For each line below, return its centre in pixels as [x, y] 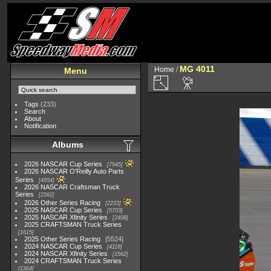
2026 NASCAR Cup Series [64, 164]
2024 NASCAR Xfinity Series [66, 253]
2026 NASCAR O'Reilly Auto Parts [74, 171]
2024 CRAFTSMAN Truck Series [73, 261]
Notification [41, 126]
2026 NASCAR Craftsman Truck [72, 187]
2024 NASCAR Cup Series [64, 246]
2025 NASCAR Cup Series [64, 210]
